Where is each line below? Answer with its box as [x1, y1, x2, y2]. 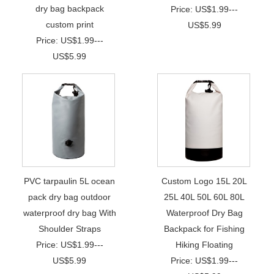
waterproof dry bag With [23, 208, 116, 218]
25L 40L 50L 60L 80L [164, 192, 245, 202]
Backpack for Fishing [164, 224, 245, 234]
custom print [45, 20, 94, 29]
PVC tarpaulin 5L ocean [24, 176, 116, 186]
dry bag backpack [35, 4, 104, 13]
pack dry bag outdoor [28, 192, 111, 202]
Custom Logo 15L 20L [161, 176, 248, 186]
